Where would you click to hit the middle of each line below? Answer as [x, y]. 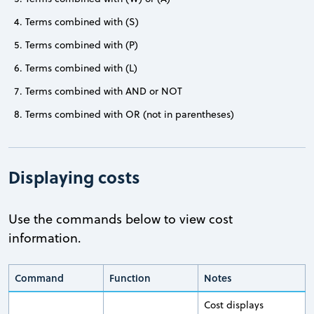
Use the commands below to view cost [121, 219]
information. [45, 238]
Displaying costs [74, 177]
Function [130, 278]
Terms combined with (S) [82, 21]
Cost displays [234, 305]
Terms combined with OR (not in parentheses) [130, 114]
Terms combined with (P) [82, 45]
